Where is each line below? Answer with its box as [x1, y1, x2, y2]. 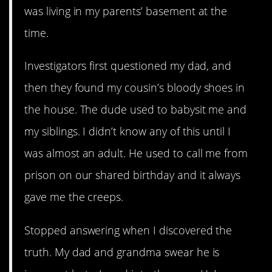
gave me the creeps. [24, 189, 124, 205]
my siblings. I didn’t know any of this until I [24, 124, 231, 139]
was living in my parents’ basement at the [24, 4, 228, 19]
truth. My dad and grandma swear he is [24, 244, 220, 259]
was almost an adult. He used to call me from [24, 146, 248, 161]
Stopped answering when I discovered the [24, 222, 233, 237]
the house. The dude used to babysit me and [24, 102, 247, 117]
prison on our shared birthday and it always [24, 168, 241, 183]
